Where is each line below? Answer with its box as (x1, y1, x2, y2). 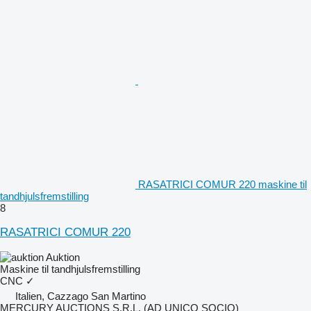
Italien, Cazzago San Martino (15, 289, 146, 302)
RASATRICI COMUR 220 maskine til (138, 178, 307, 190)
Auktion (46, 251, 80, 263)
